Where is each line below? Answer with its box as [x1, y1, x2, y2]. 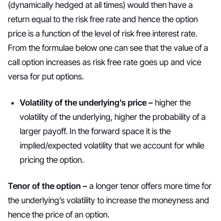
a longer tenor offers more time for [89, 181, 212, 191]
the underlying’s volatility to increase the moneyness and [8, 195, 209, 205]
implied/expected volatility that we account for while [20, 141, 204, 150]
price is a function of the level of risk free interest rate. [8, 29, 197, 38]
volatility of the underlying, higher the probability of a [20, 112, 206, 122]
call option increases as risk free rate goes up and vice [8, 57, 201, 67]
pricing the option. [20, 155, 84, 165]
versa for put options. [8, 72, 84, 81]
